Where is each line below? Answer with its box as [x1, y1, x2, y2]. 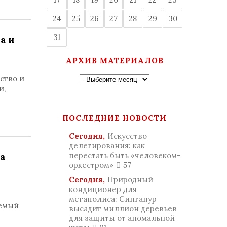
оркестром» [69, 160, 113, 170]
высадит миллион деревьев [69, 204, 177, 213]
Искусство [107, 131, 147, 141]
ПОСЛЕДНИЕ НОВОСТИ [62, 113, 167, 123]
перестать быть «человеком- [69, 150, 180, 160]
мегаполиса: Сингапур [69, 194, 157, 204]
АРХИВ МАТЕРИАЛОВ [65, 56, 164, 65]
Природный [107, 175, 153, 184]
